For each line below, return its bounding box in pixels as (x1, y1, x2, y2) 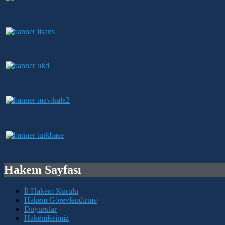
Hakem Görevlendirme (24, 195, 97, 204)
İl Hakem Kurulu (24, 186, 78, 195)
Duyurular (24, 204, 57, 213)
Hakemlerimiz (24, 213, 69, 222)
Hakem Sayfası (4, 163, 81, 176)
